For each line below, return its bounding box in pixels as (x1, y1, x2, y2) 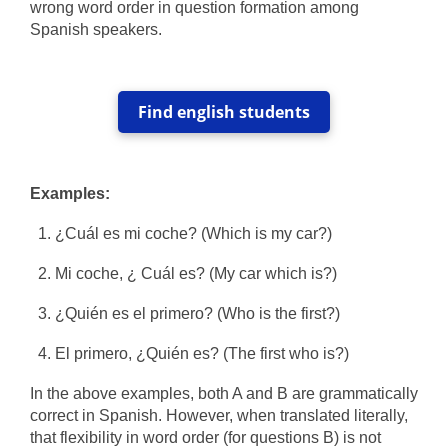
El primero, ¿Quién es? (55, 345, 224, 362)
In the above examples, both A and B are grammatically (30, 385, 418, 402)
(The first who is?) (223, 345, 350, 362)
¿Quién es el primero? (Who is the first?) (55, 305, 341, 322)
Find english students (138, 101, 310, 123)
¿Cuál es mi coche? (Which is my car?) (55, 225, 333, 242)
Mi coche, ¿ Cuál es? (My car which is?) (55, 265, 338, 282)
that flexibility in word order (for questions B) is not (30, 429, 381, 446)
